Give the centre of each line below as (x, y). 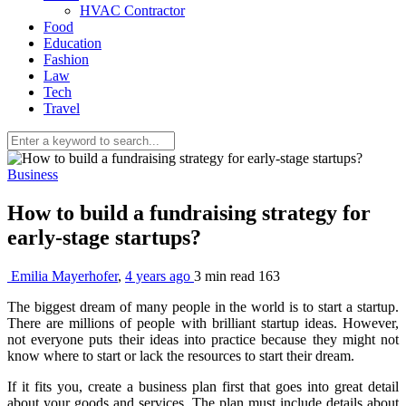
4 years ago (159, 275)
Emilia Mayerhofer (64, 275)
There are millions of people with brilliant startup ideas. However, (203, 323)
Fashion (66, 59)
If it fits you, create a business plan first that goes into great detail (203, 386)
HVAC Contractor (132, 10)
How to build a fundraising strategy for (189, 213)
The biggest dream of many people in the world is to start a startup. (203, 306)
